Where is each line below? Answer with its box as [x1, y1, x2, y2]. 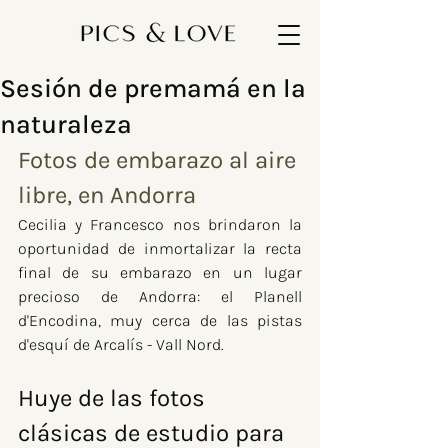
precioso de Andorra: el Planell [18, 287, 302, 306]
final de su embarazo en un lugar [18, 263, 302, 282]
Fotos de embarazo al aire [18, 146, 302, 174]
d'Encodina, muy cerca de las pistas [18, 311, 302, 330]
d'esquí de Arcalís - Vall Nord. [18, 335, 224, 354]
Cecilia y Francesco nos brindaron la [18, 215, 302, 234]
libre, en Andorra [18, 181, 196, 209]
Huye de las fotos [18, 384, 211, 412]
